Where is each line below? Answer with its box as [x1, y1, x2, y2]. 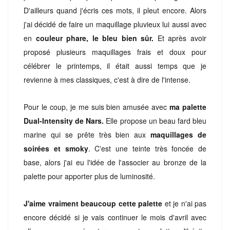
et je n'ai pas [164, 198, 206, 208]
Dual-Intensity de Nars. [24, 115, 104, 126]
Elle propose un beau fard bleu [104, 115, 206, 126]
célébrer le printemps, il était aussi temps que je [24, 60, 206, 71]
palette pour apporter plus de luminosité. [24, 170, 157, 181]
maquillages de [150, 129, 206, 140]
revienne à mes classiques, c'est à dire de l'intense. [24, 74, 190, 85]
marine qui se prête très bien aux [24, 129, 151, 140]
